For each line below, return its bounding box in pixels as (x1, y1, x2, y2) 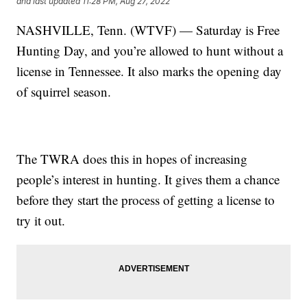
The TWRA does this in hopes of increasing (16, 149, 248, 167)
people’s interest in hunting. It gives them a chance (16, 170, 280, 188)
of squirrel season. (16, 82, 112, 100)
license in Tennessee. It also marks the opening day (16, 62, 282, 79)
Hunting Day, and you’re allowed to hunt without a (16, 41, 284, 59)
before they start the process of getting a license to (16, 191, 275, 208)
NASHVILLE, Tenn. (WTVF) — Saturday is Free (16, 21, 280, 38)
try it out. (16, 211, 66, 229)
